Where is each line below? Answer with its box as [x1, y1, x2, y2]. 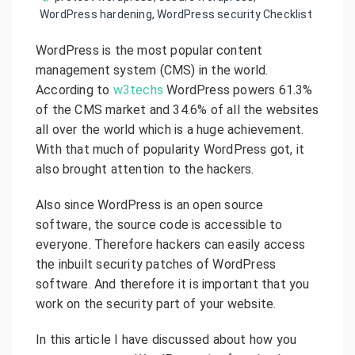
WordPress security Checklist [157, 7, 312, 21]
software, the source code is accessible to [36, 216, 283, 232]
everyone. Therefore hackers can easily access [36, 236, 306, 252]
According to [36, 82, 113, 97]
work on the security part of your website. [36, 296, 277, 311]
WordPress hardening [40, 7, 152, 21]
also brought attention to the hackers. [36, 161, 254, 177]
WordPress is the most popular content [36, 42, 263, 58]
